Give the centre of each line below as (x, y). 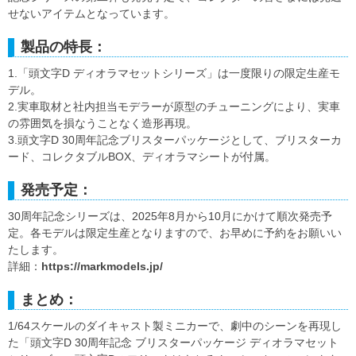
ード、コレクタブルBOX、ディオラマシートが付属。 (142, 157)
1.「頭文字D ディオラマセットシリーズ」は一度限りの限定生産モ (174, 74)
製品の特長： (64, 47)
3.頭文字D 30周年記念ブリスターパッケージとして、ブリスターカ (175, 140)
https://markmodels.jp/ (102, 267)
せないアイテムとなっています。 (91, 14)
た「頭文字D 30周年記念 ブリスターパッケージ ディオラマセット (173, 343)
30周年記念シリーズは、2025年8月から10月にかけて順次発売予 (170, 217)
